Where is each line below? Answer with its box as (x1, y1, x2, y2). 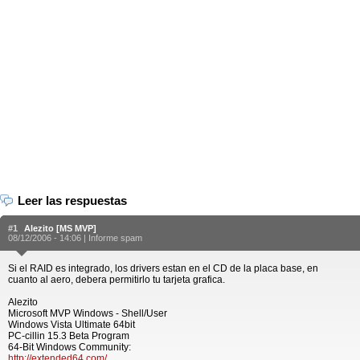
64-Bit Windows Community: (8, 342, 131, 353)
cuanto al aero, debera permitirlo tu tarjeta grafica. (8, 274, 225, 285)
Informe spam (88, 233, 142, 243)
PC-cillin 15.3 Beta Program (8, 330, 129, 342)
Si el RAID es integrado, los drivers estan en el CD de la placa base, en (8, 263, 318, 274)
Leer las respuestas (18, 194, 127, 207)
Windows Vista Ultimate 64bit (8, 319, 135, 330)
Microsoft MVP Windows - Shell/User (8, 308, 167, 319)
